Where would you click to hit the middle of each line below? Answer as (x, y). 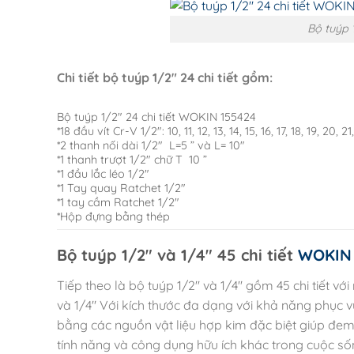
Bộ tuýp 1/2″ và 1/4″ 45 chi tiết (177, 254)
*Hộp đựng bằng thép (113, 216)
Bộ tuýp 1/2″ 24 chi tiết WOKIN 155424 (156, 117)
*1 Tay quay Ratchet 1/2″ (121, 188)
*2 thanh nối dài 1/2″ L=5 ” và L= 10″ (151, 145)
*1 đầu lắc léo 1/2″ (103, 173)
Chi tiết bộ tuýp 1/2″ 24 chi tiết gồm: (165, 78)
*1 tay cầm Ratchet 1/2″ (118, 202)
